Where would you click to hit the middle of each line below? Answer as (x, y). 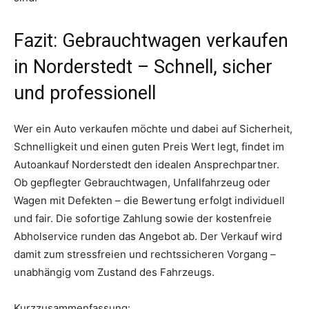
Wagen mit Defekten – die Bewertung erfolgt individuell (149, 200)
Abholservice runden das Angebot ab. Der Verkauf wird (148, 236)
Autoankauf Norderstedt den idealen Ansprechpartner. (147, 164)
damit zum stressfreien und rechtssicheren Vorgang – (145, 254)
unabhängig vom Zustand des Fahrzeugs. (114, 272)
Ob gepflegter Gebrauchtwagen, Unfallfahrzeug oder (142, 182)
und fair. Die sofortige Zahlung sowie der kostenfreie (143, 218)
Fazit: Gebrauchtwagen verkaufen (151, 40)
